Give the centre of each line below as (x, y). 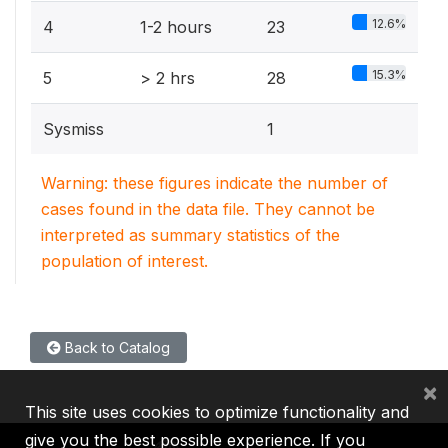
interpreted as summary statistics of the (190, 235)
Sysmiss (73, 129)
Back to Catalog (115, 347)
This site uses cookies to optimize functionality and (217, 412)
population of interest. (124, 261)
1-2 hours (176, 27)
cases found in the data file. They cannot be (208, 209)
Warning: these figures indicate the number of (214, 183)
